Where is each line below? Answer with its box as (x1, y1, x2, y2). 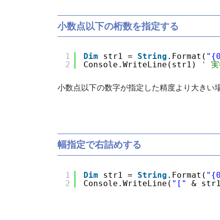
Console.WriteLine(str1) (83, 60, 201, 70)
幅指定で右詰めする (57, 139, 141, 150)
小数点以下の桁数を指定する (57, 21, 179, 31)
